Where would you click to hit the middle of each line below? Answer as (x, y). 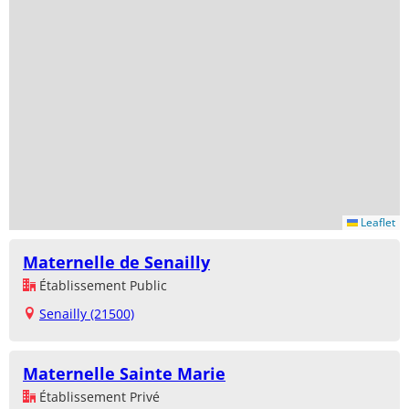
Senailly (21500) (87, 313)
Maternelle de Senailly (116, 262)
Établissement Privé (98, 396)
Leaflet (377, 222)
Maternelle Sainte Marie (124, 373)
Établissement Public (101, 285)
